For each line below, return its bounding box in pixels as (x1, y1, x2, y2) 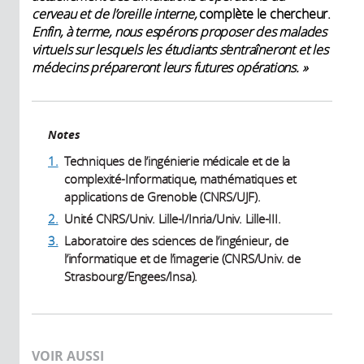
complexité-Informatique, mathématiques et (64, 171, 297, 188)
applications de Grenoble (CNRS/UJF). (64, 188, 261, 206)
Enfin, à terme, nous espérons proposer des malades (32, 23, 327, 41)
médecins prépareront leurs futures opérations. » (32, 58, 308, 77)
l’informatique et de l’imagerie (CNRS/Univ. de (64, 250, 301, 267)
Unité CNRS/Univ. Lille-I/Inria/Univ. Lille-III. (64, 210, 281, 227)
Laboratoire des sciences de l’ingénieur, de (64, 232, 288, 249)
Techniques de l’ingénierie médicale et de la (64, 153, 291, 170)
